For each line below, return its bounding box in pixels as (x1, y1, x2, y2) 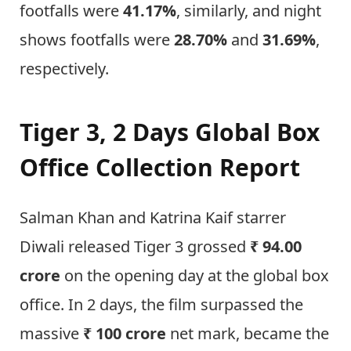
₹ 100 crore (83, 322, 170, 344)
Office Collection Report (20, 151, 300, 184)
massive (20, 322, 83, 344)
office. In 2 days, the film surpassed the (20, 293, 303, 315)
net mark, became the (170, 322, 329, 344)
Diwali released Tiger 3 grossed (20, 235, 250, 257)
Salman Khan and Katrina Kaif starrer (20, 206, 286, 228)
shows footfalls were (20, 28, 174, 50)
